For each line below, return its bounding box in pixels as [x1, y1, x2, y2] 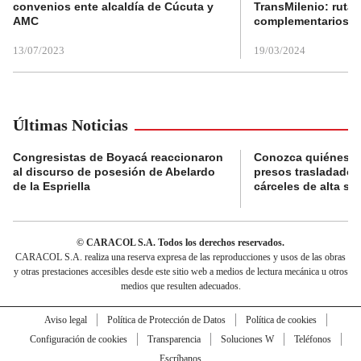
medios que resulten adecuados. [120, 280, 241, 293]
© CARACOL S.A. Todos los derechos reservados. [77, 237, 284, 249]
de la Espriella [13, 180, 90, 193]
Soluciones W [220, 334, 274, 346]
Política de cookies [245, 314, 317, 326]
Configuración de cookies [29, 334, 127, 346]
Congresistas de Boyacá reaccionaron [13, 151, 223, 164]
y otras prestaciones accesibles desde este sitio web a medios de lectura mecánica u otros [13, 266, 348, 278]
